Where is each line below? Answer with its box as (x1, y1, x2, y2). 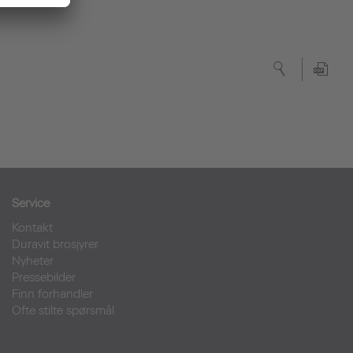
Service (12, 196, 50, 210)
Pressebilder (12, 270, 76, 284)
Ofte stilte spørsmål (12, 303, 114, 318)
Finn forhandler (12, 287, 93, 301)
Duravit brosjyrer (12, 237, 98, 251)
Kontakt (12, 221, 53, 235)
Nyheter (12, 254, 54, 268)
